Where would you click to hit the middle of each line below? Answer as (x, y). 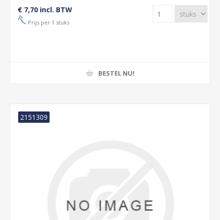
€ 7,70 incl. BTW (45, 10)
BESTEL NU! (116, 73)
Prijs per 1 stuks (48, 22)
